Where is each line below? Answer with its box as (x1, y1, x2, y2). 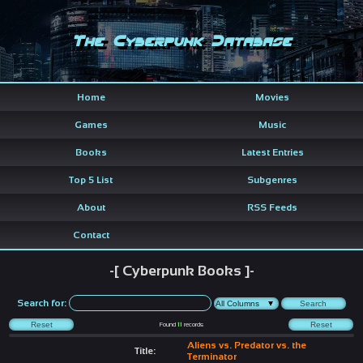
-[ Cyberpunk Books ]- (109, 262, 254, 279)
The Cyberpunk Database (71, 32, 292, 49)
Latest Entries (241, 146, 304, 158)
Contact (72, 228, 109, 241)
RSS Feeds (247, 201, 297, 213)
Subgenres (247, 173, 297, 186)
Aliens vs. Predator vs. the (186, 339, 306, 351)
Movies (255, 91, 289, 103)
